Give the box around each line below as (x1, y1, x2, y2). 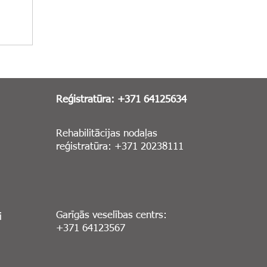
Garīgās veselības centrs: (56, 210, 167, 221)
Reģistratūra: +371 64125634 (56, 95, 187, 105)
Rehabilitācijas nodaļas (56, 129, 157, 139)
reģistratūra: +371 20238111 (56, 142, 184, 152)
